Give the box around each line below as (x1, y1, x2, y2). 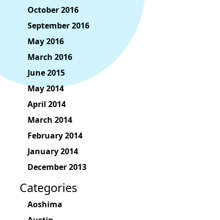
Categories (20, 180, 77, 196)
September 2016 (27, 20, 89, 31)
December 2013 (27, 162, 86, 173)
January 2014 (27, 146, 78, 157)
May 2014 (27, 83, 64, 94)
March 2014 (27, 114, 72, 126)
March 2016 (27, 52, 72, 63)
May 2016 (27, 36, 64, 47)
